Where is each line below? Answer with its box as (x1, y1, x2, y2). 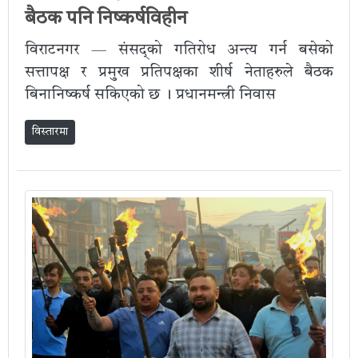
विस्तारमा (32, 125, 68, 137)
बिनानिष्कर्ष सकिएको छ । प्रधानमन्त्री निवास (25, 87, 276, 103)
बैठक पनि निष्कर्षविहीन (25, 9, 187, 29)
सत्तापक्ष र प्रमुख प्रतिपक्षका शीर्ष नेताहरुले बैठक (25, 65, 333, 81)
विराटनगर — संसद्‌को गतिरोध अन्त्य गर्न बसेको (25, 42, 333, 58)
